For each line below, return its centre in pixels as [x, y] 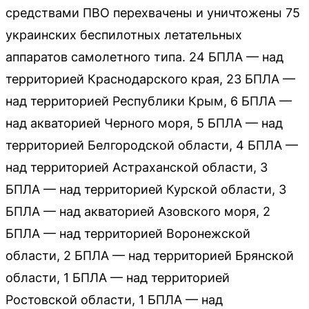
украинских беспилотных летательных [124, 35]
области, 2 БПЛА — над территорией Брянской [150, 256]
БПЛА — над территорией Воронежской [128, 234]
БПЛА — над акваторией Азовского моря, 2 [138, 212]
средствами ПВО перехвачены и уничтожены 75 [153, 13]
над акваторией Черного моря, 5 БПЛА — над [144, 123]
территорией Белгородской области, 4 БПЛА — [152, 146]
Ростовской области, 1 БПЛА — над [114, 300]
